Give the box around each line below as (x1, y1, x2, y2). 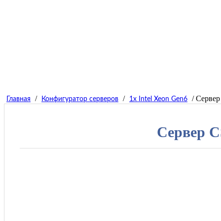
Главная (6, 96, 31, 103)
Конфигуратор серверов (41, 96, 118, 103)
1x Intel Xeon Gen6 (129, 96, 187, 103)
